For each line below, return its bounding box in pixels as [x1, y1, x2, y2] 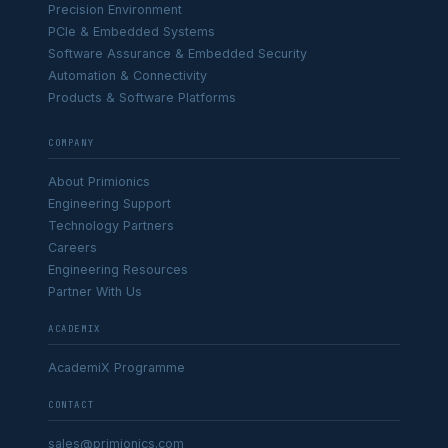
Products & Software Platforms [48, 90, 236, 105]
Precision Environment [48, 2, 182, 17]
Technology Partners [48, 218, 174, 233]
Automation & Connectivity [48, 68, 207, 83]
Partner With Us [48, 284, 142, 299]
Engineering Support [48, 196, 171, 211]
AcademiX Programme [48, 360, 185, 375]
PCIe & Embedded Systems [48, 24, 215, 39]
